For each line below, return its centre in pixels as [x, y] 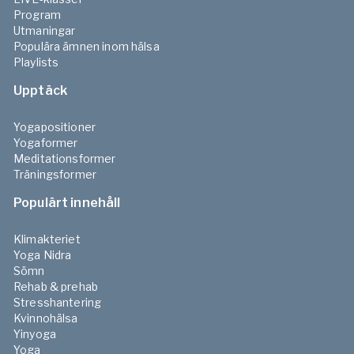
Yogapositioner [55, 126]
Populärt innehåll [67, 202]
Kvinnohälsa [46, 318]
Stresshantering [58, 302]
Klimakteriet [47, 239]
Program [38, 14]
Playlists [36, 62]
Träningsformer [55, 174]
